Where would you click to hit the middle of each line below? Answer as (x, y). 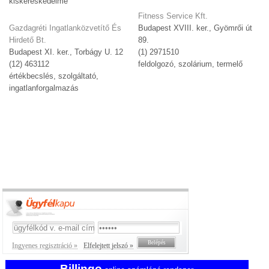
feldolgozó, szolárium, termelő (191, 64)
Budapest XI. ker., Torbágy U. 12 (66, 52)
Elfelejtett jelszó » (109, 245)
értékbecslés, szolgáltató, (54, 76)
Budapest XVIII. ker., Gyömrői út (195, 28)
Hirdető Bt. (28, 40)
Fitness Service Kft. (173, 16)
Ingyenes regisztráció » (45, 245)
